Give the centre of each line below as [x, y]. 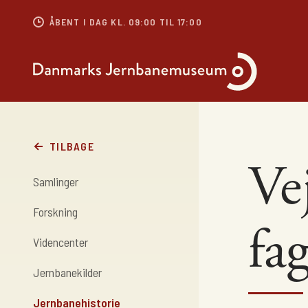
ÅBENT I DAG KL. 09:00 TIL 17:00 [126, 22]
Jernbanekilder [67, 272]
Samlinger [56, 181]
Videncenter [60, 242]
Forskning [55, 212]
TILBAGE [72, 146]
